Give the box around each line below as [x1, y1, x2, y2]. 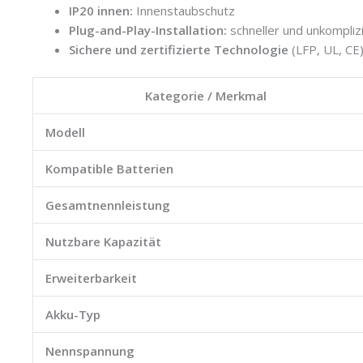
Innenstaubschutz [133, 2, 235, 19]
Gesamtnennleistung [45, 197, 170, 214]
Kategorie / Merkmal [144, 88, 267, 105]
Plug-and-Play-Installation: [69, 21, 227, 38]
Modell [45, 124, 85, 141]
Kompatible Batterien [45, 160, 173, 177]
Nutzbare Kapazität [45, 233, 161, 250]
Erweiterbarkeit [45, 270, 137, 287]
